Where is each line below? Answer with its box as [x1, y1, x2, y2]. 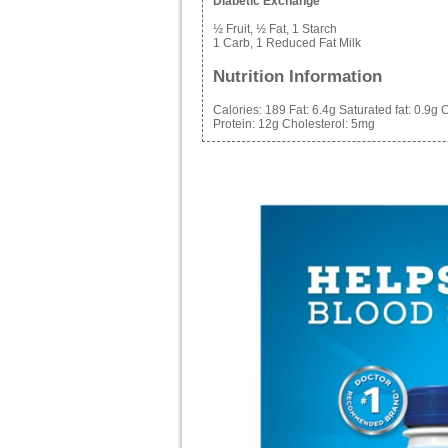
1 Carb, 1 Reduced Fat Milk [213, 35, 361, 50]
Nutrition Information [213, 66, 382, 86]
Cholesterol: [279, 117, 351, 132]
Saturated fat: [336, 103, 414, 118]
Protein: [213, 117, 258, 132]
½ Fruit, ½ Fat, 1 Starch [213, 21, 337, 36]
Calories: [213, 103, 265, 118]
